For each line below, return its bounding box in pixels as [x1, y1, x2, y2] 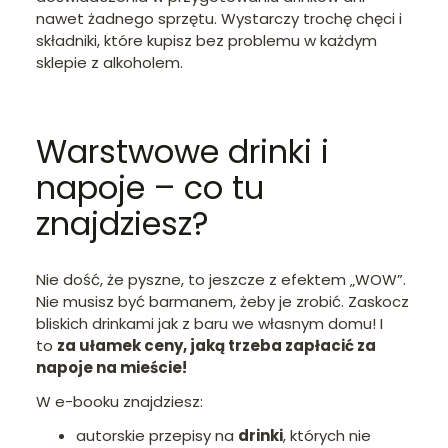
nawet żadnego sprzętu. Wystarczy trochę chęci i [36, 7, 402, 29]
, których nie [283, 424, 371, 446]
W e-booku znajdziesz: [36, 390, 203, 412]
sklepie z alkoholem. [36, 51, 183, 73]
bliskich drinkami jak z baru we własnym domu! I [36, 312, 383, 334]
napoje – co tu [36, 165, 264, 211]
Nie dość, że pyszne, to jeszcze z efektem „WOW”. [36, 268, 406, 290]
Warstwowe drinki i [36, 129, 329, 175]
